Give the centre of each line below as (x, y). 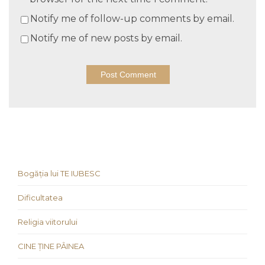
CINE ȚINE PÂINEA (51, 246)
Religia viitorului (48, 222)
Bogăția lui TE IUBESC (59, 173)
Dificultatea (40, 197)
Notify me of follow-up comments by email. (132, 19)
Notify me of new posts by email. (106, 38)
